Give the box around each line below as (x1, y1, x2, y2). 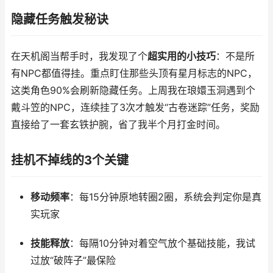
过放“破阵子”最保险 (30, 255, 116, 266)
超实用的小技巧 (147, 51, 216, 62)
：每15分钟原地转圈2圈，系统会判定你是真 (69, 191, 261, 203)
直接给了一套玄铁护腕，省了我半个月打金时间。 (11, 119, 225, 130)
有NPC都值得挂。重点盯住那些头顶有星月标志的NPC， (11, 68, 257, 79)
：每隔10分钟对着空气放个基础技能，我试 (69, 238, 255, 249)
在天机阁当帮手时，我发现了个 (11, 51, 147, 62)
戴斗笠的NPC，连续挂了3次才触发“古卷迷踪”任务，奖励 (11, 102, 260, 113)
